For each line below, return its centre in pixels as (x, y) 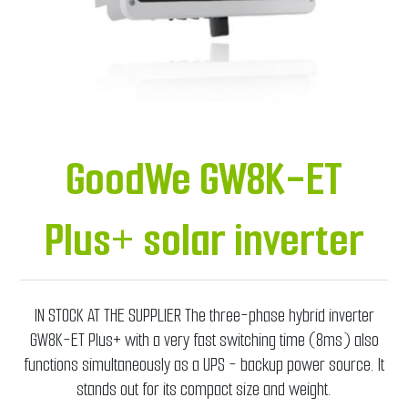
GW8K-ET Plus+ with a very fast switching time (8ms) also (204, 341)
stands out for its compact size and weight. (204, 390)
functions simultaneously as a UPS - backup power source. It (204, 365)
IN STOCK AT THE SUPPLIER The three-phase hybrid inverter (204, 316)
